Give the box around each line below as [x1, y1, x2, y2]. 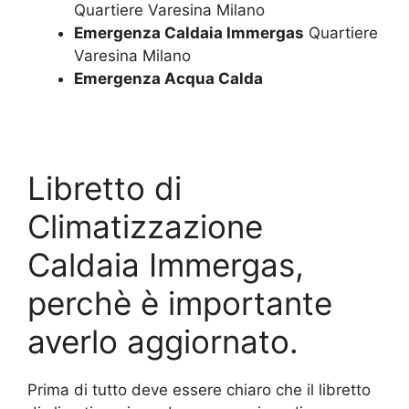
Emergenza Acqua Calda [74, 68, 263, 88]
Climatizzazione [27, 206, 263, 246]
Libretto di [27, 168, 182, 207]
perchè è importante [27, 283, 332, 322]
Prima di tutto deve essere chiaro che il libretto [27, 380, 371, 399]
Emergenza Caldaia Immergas [74, 23, 304, 42]
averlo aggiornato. [27, 321, 299, 361]
